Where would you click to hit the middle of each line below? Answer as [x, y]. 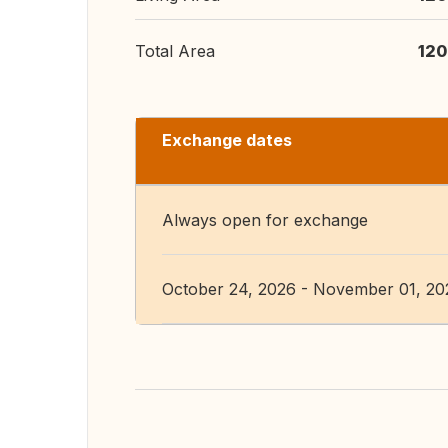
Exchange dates [227, 140]
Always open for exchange [265, 220]
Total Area [175, 51]
